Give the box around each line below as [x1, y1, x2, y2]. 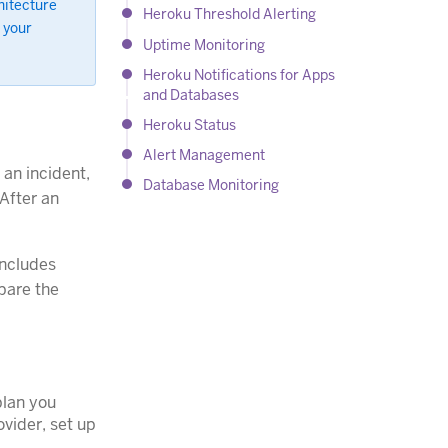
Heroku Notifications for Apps [143, 65, 336, 84]
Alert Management [143, 145, 266, 164]
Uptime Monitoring [143, 35, 266, 54]
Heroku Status [143, 115, 237, 134]
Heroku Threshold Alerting [143, 5, 317, 24]
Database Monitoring [143, 175, 280, 194]
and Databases [143, 85, 240, 104]
